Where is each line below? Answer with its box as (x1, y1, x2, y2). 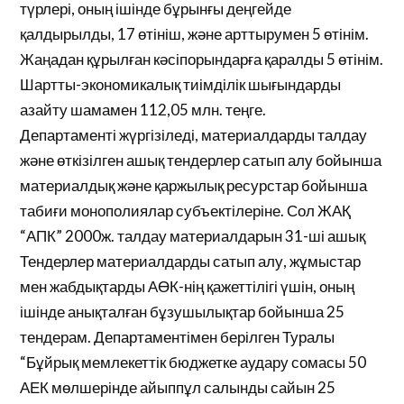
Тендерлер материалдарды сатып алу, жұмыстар (20, 252, 362, 271)
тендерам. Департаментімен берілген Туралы (20, 327, 335, 346)
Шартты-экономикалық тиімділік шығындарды (20, 75, 342, 94)
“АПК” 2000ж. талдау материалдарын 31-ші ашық (20, 226, 366, 245)
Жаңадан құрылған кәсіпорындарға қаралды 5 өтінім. (20, 50, 384, 69)
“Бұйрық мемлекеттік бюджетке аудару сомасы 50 (20, 353, 367, 372)
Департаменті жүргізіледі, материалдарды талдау (20, 125, 368, 144)
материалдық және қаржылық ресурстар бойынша (20, 176, 368, 195)
